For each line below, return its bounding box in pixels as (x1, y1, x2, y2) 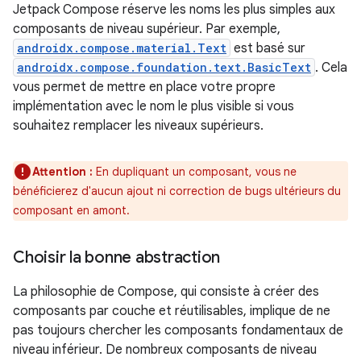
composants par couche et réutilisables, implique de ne (13, 302, 330, 319)
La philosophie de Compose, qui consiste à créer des (13, 283, 319, 300)
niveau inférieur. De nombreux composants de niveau (13, 341, 317, 358)
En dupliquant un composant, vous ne (93, 164, 297, 179)
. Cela (315, 59, 347, 76)
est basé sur (230, 39, 305, 56)
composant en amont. (13, 202, 130, 218)
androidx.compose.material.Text (17, 39, 226, 56)
